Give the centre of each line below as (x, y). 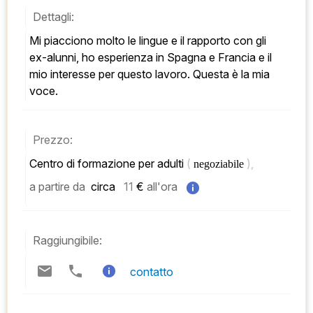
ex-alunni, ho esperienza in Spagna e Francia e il (151, 57)
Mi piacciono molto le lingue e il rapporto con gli (34, 40)
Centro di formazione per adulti (108, 163)
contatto (152, 272)
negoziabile (220, 163)
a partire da (57, 187)
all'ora (162, 187)
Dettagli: (53, 16)
